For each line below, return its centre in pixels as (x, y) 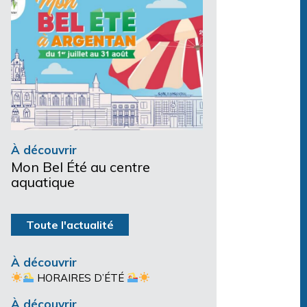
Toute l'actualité (70, 224)
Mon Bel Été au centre (81, 167)
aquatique (43, 182)
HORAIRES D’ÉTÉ (81, 278)
